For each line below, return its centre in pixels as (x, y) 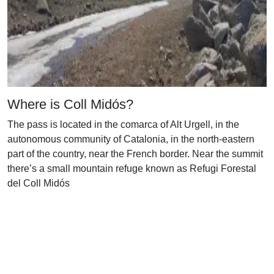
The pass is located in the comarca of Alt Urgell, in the (123, 124)
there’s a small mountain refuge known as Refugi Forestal (132, 168)
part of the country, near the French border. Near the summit (135, 154)
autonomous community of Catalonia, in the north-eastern (131, 139)
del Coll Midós (39, 183)
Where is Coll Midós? (72, 104)
